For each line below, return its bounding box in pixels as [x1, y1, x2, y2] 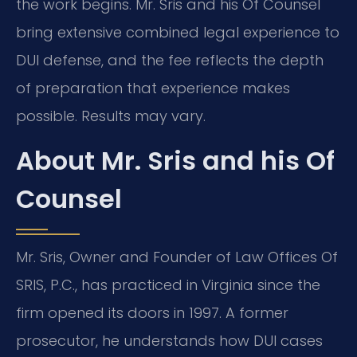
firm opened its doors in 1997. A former [16, 302, 288, 323]
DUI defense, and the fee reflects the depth [16, 50, 324, 71]
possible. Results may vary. [16, 106, 206, 127]
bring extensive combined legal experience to [16, 22, 339, 43]
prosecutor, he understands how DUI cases [16, 330, 323, 351]
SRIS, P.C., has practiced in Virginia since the [16, 274, 320, 295]
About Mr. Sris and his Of [16, 142, 335, 178]
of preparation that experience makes [16, 78, 290, 99]
